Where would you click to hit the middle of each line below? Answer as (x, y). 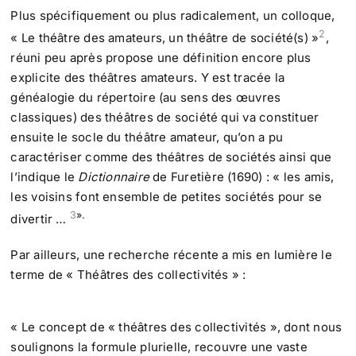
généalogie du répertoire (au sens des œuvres (146, 98)
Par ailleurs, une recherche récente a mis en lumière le (171, 255)
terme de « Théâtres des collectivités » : (128, 275)
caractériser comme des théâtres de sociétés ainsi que (171, 157)
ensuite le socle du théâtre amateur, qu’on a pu (147, 137)
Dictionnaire (116, 177)
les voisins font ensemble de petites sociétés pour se (166, 197)
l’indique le (44, 177)
